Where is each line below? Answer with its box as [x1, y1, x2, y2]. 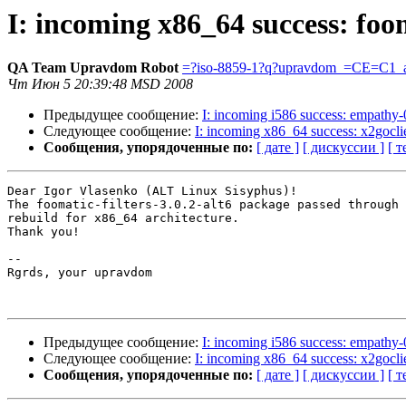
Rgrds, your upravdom [7, 266, 152, 280]
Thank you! [7, 225, 80, 239]
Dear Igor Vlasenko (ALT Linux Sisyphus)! [7, 184, 297, 198]
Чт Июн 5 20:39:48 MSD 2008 [7, 76, 193, 92]
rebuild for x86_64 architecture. [7, 211, 239, 226]
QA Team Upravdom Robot [7, 60, 179, 76]
